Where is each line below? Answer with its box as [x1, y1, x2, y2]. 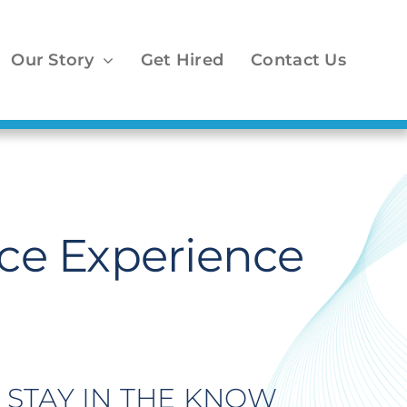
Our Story [11, 50, 94, 70]
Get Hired [140, 50, 224, 70]
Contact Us [251, 50, 346, 70]
